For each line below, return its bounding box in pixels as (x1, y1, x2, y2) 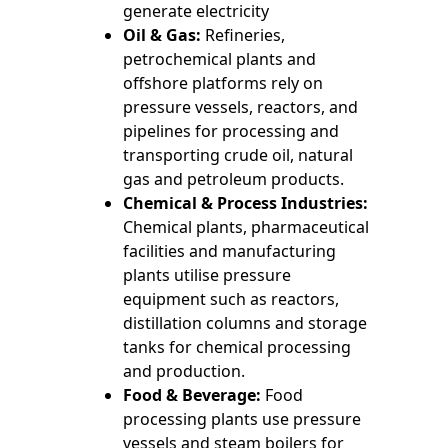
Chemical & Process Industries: (123, 192, 369, 215)
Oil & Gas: (123, 24, 202, 47)
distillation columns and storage (123, 312, 368, 335)
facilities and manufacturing (123, 240, 337, 263)
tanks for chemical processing (123, 336, 352, 359)
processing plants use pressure (123, 408, 362, 431)
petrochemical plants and (123, 48, 317, 71)
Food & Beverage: (123, 384, 262, 407)
